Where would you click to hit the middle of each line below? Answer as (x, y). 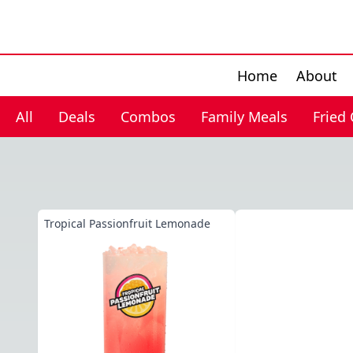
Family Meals (244, 117)
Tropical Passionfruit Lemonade (127, 223)
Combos (148, 117)
